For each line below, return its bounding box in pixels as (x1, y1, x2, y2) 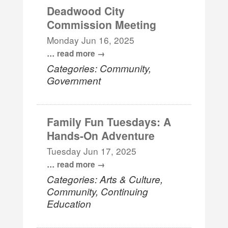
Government (47, 73, 101, 87)
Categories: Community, (47, 61, 152, 75)
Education (47, 196, 92, 210)
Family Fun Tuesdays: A (47, 113, 172, 129)
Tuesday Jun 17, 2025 (47, 144, 137, 157)
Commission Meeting (47, 16, 157, 32)
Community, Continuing (47, 184, 149, 198)
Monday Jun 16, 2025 (47, 33, 135, 46)
